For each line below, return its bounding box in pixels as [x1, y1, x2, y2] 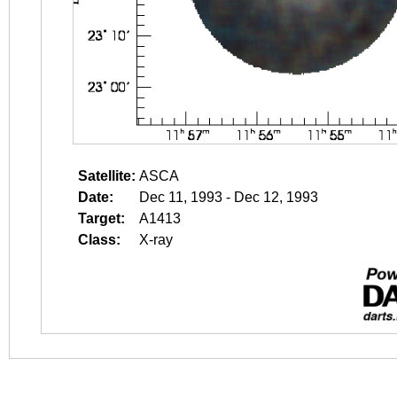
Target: [78, 211, 125, 226]
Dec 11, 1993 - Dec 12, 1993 [139, 190, 318, 205]
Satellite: [78, 168, 136, 183]
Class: [78, 232, 121, 247]
